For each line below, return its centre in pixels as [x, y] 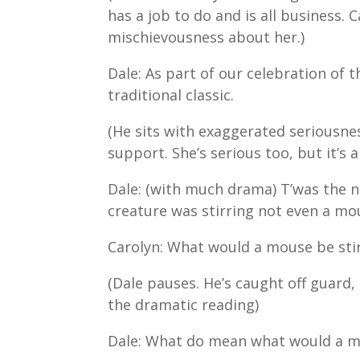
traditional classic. [171, 95]
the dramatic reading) [184, 305]
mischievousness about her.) [207, 37]
